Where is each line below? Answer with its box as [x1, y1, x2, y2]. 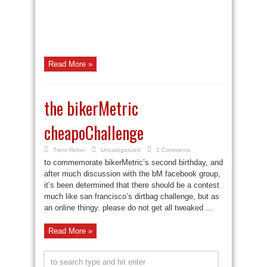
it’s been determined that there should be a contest [44, 181, 219, 190]
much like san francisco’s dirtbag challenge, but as [44, 192, 219, 201]
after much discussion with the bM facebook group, [44, 169, 221, 178]
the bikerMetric [44, 96, 138, 120]
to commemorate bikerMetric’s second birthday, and [44, 158, 223, 167]
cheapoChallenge [44, 120, 144, 145]
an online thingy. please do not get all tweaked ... [44, 203, 213, 212]
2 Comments [156, 147, 191, 153]
